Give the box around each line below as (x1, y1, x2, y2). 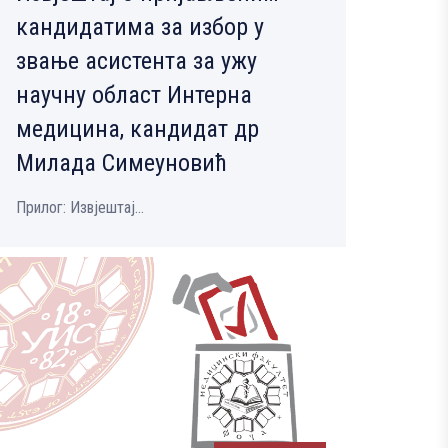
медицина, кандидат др (16, 114, 259, 143)
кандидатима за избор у (16, 12, 264, 41)
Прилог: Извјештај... (16, 197, 144, 217)
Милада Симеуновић (16, 148, 227, 177)
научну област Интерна (16, 80, 252, 109)
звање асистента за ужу (16, 46, 257, 75)
